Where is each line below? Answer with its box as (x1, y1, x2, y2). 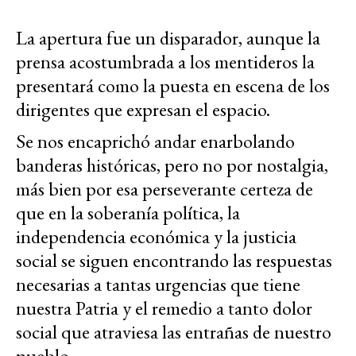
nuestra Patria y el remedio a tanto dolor (16, 296, 312, 321)
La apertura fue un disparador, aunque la (16, 25, 320, 51)
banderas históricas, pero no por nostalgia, (16, 153, 328, 178)
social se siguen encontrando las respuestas (16, 248, 332, 273)
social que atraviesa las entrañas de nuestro (16, 319, 331, 345)
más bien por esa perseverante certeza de (16, 176, 313, 202)
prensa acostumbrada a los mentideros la (16, 49, 315, 75)
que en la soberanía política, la (16, 200, 240, 226)
